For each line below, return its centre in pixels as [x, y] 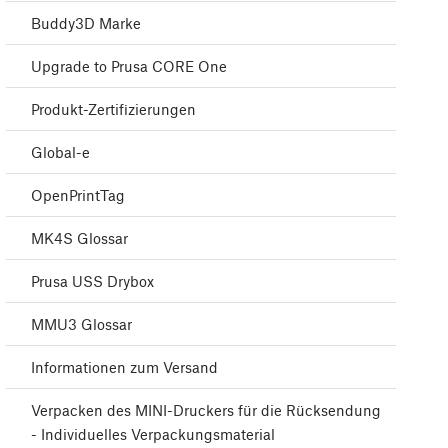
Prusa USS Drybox [92, 281]
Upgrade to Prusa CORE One [129, 66]
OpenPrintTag [78, 195]
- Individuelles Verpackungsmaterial [153, 434]
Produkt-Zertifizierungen [113, 109]
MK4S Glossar [79, 238]
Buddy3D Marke [86, 23]
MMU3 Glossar [81, 324]
